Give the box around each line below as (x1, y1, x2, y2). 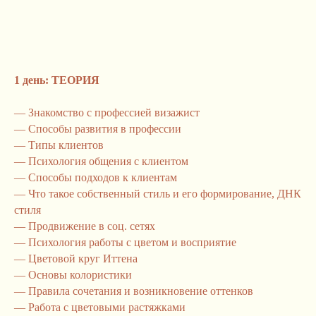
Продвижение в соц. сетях (25, 220, 155, 232)
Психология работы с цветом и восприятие (25, 236, 236, 248)
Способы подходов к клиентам (25, 171, 177, 183)
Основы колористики (25, 269, 132, 281)
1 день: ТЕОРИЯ (14, 74, 99, 86)
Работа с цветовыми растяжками (25, 301, 186, 313)
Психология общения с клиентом (25, 155, 188, 167)
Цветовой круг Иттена (25, 253, 138, 265)
